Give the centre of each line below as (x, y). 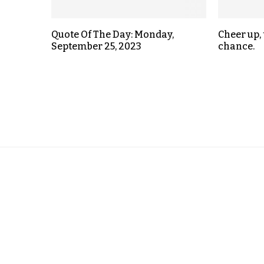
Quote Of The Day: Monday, (113, 34)
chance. (237, 46)
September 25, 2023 (96, 46)
